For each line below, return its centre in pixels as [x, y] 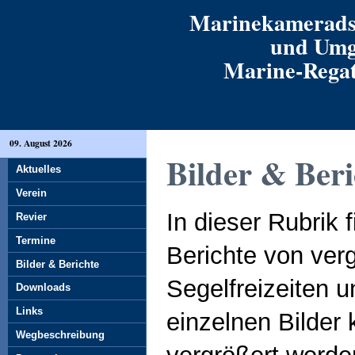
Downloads [43, 288]
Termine [36, 240]
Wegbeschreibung [60, 334]
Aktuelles [38, 170]
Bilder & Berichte [57, 264]
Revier [31, 216]
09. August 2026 [41, 143]
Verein [31, 193]
